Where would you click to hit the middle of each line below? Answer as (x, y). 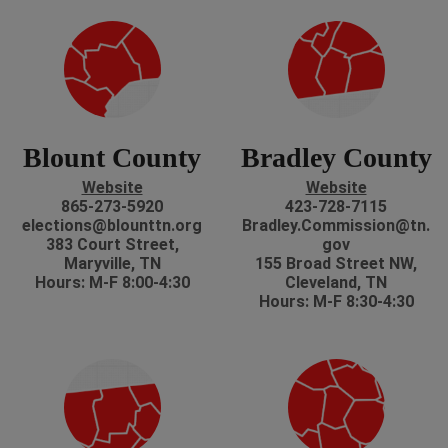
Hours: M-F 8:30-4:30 (336, 302)
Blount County (112, 158)
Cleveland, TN (336, 283)
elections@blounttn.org (112, 226)
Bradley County (336, 158)
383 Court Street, (112, 245)
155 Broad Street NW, (336, 264)
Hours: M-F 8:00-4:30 (112, 283)
